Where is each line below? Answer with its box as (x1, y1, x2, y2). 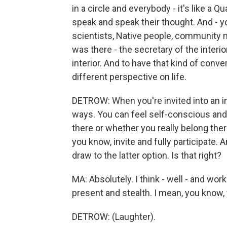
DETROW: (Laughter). (72, 211, 156, 222)
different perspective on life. (72, 71, 186, 82)
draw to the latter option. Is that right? (72, 150, 221, 161)
